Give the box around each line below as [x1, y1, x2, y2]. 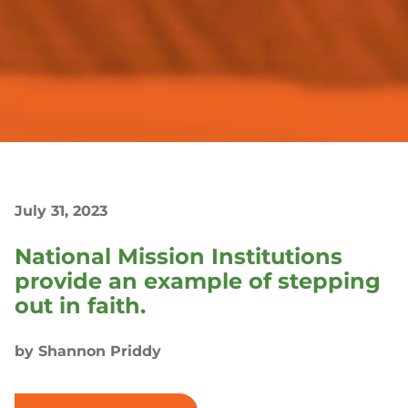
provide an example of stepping [15, 268, 381, 294]
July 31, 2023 [15, 202, 107, 219]
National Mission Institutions [15, 243, 342, 270]
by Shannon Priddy [15, 342, 161, 360]
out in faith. [15, 292, 146, 319]
